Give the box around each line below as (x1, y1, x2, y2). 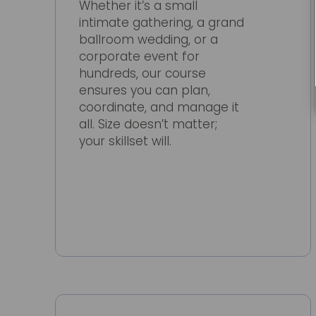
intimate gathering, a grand (79, 14, 245, 32)
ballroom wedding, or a (79, 31, 219, 49)
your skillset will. (79, 133, 172, 150)
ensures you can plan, (79, 82, 211, 99)
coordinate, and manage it (79, 99, 240, 116)
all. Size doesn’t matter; (79, 116, 218, 133)
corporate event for (79, 48, 200, 66)
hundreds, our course (79, 65, 207, 83)
